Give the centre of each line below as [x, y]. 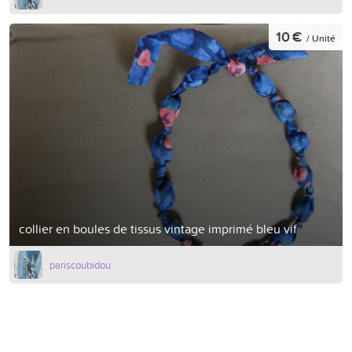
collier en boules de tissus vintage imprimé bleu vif [158, 228]
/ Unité [321, 38]
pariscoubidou [80, 264]
